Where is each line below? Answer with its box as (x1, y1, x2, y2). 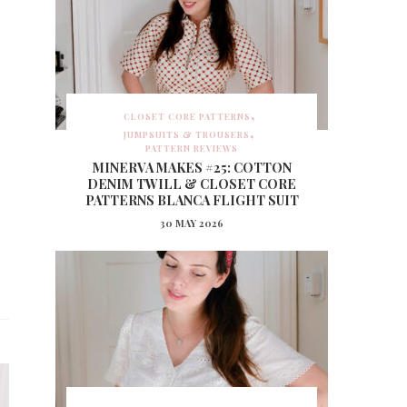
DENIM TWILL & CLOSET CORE (87, 174, 296, 193)
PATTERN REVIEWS (145, 142, 238, 154)
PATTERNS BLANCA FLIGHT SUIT (84, 191, 299, 209)
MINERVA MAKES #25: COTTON (92, 158, 292, 176)
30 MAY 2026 (160, 215, 223, 230)
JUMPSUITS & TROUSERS (124, 128, 250, 140)
